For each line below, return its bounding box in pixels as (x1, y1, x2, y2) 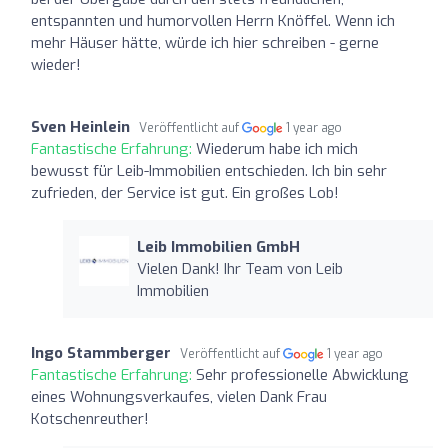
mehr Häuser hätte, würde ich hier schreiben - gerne (31, 32, 379, 53)
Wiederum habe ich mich (196, 138, 358, 159)
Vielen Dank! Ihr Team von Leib (136, 258, 343, 279)
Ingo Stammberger (31, 342, 171, 363)
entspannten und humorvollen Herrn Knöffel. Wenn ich (31, 10, 395, 31)
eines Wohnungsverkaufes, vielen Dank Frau (31, 386, 327, 407)
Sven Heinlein (31, 116, 130, 137)
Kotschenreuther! (31, 408, 149, 429)
